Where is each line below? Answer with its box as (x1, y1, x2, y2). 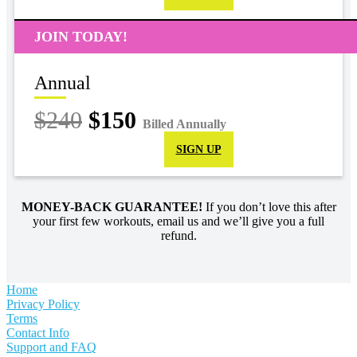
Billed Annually (143, 117, 226, 131)
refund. (160, 229, 197, 243)
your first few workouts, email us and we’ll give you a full (33, 214, 324, 229)
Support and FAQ (6, 340, 96, 355)
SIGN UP (175, 143, 222, 156)
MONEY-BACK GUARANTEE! (21, 200, 202, 214)
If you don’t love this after (202, 200, 336, 214)
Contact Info (6, 326, 69, 340)
